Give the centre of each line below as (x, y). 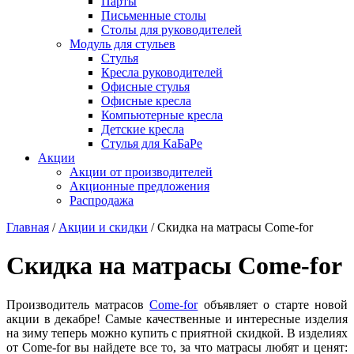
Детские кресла (143, 129)
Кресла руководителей (162, 72)
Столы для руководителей (171, 29)
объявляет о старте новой (273, 304)
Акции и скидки (103, 227)
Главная (28, 227)
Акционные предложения (139, 186)
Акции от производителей (141, 171)
